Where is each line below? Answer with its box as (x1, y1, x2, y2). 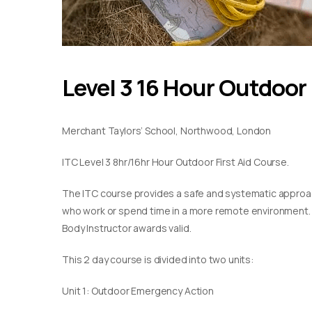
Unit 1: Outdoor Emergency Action (62, 284, 214, 297)
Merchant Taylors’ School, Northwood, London (62, 124, 272, 137)
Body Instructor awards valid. (62, 221, 192, 235)
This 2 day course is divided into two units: (62, 253, 253, 266)
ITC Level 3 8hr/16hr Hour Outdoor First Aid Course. (62, 155, 289, 169)
